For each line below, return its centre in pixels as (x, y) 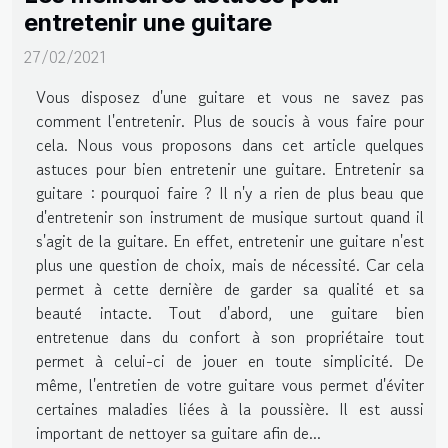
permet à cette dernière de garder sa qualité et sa (230, 288)
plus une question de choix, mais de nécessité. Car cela (230, 264)
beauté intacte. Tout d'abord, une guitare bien (230, 312)
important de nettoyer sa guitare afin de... (178, 432)
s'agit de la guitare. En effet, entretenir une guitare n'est (230, 240)
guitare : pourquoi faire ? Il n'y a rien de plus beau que (230, 192)
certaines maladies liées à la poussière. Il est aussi (230, 408)
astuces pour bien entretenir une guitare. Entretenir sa (230, 168)
